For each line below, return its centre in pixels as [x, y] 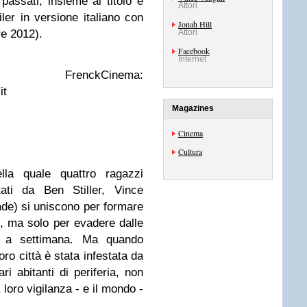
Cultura [190, 151]
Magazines [193, 108]
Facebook [194, 51]
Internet [192, 59]
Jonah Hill [195, 24]
